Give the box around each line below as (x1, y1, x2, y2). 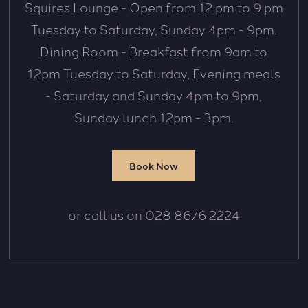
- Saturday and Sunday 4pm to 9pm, (45, 85, 263, 104)
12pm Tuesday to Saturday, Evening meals (27, 63, 280, 82)
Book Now (129, 158, 179, 173)
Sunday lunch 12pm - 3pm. (74, 107, 234, 126)
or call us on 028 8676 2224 (67, 205, 240, 223)
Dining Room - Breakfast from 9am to (40, 41, 268, 60)
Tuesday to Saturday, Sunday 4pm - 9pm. (30, 19, 277, 38)
